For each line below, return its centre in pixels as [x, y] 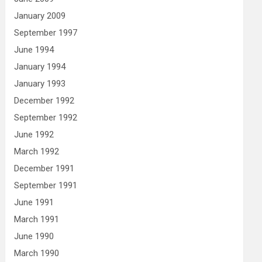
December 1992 [44, 101]
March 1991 [37, 219]
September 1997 [46, 33]
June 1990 [34, 236]
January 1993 [40, 84]
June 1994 [34, 50]
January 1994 [40, 67]
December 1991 [44, 168]
